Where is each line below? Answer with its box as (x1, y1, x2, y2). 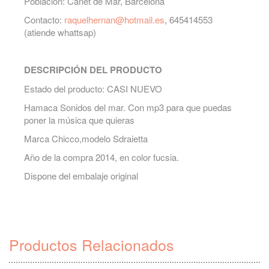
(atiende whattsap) (24, 26, 98, 38)
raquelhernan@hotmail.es (64, 13, 165, 26)
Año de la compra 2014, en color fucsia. (24, 151, 179, 163)
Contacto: (24, 13, 62, 26)
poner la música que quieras (24, 113, 134, 126)
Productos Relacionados (9, 234, 174, 255)
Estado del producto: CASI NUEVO (24, 82, 162, 95)
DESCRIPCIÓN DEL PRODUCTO (24, 63, 162, 76)
